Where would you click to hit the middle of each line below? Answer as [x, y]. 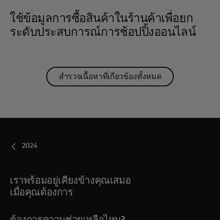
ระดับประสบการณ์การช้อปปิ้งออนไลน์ [103, 32]
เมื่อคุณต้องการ [41, 192]
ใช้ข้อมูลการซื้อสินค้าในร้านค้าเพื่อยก [102, 18]
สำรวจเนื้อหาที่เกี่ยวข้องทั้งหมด [110, 77]
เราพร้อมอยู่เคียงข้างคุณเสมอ [70, 180]
